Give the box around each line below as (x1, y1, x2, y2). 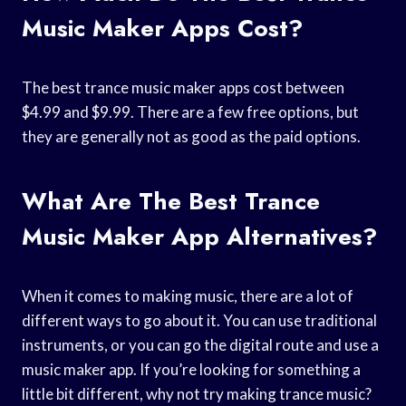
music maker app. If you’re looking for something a (22, 359, 361, 379)
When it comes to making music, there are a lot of (22, 285, 353, 305)
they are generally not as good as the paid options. (22, 126, 361, 146)
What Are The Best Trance (22, 183, 320, 218)
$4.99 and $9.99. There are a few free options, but (22, 101, 359, 121)
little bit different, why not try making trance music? (22, 383, 372, 403)
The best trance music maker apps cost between (22, 77, 344, 97)
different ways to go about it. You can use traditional (22, 310, 377, 330)
